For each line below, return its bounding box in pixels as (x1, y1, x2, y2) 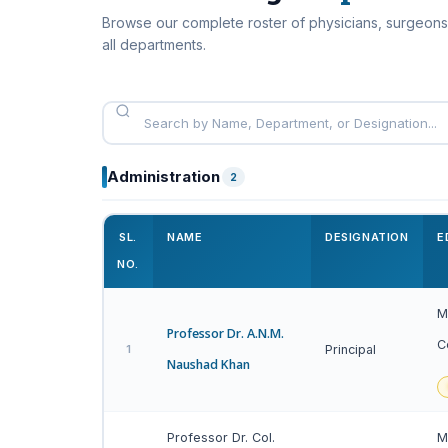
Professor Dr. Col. (167, 430, 275, 445)
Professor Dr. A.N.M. (167, 325, 284, 342)
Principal (325, 342, 376, 357)
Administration (107, 167, 220, 186)
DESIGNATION (325, 230, 409, 244)
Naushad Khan (167, 356, 250, 373)
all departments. (102, 36, 206, 53)
